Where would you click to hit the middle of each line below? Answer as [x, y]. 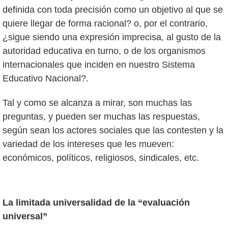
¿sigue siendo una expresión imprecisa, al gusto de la [112, 37]
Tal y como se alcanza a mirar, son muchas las [97, 103]
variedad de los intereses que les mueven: [88, 144]
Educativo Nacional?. [46, 78]
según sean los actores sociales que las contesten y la [113, 131]
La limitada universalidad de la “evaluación [96, 203]
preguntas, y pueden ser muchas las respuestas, [101, 117]
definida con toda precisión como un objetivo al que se [113, 9]
